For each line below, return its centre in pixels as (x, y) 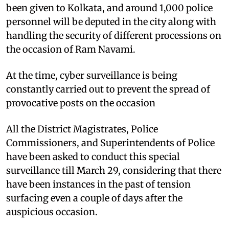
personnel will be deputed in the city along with (111, 21)
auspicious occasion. (52, 212)
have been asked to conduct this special (93, 156)
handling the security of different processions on (114, 35)
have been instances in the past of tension (98, 184)
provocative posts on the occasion (81, 103)
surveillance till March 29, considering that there (114, 170)
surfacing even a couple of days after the (94, 198)
